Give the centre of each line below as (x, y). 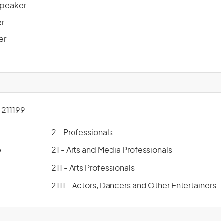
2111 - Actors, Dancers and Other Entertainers (134, 186)
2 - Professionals (82, 133)
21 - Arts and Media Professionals (112, 150)
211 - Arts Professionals (93, 168)
